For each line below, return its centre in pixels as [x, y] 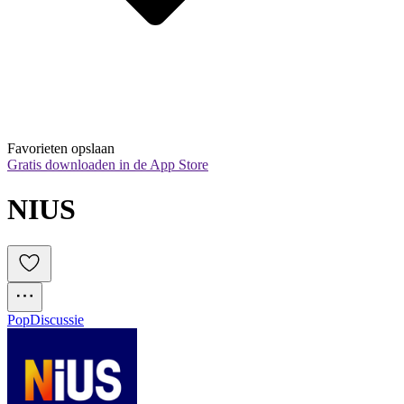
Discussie [57, 320]
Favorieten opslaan [61, 149]
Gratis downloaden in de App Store [108, 165]
